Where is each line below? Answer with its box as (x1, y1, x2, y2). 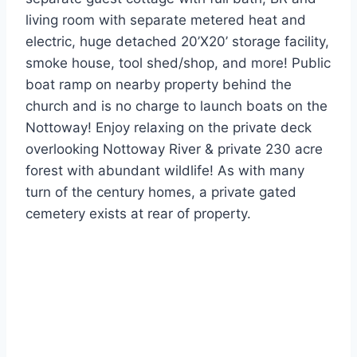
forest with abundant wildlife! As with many (25, 163, 304, 179)
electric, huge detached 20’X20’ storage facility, (25, 33, 329, 50)
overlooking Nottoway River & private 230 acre (25, 141, 323, 158)
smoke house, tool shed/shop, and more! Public (25, 55, 331, 72)
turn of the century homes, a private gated (25, 184, 296, 201)
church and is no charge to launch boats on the (25, 98, 328, 115)
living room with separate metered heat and (25, 12, 306, 29)
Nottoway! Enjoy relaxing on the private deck (25, 120, 312, 136)
